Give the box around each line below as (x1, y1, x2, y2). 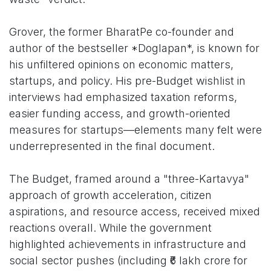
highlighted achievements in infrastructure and (9, 238, 246, 251)
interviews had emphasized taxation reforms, (9, 91, 237, 104)
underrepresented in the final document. (9, 140, 215, 153)
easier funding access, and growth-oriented (9, 107, 230, 120)
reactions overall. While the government (9, 221, 212, 235)
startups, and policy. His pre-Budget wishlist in (9, 74, 246, 88)
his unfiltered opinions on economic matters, (9, 58, 233, 71)
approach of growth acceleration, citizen (9, 189, 212, 202)
